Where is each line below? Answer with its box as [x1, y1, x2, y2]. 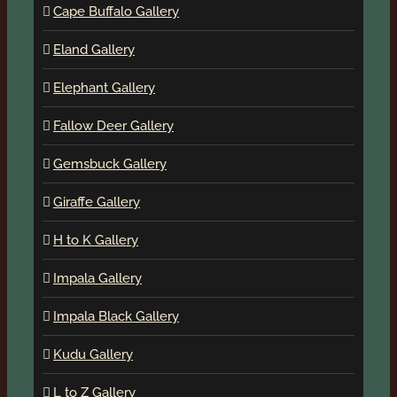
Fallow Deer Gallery [53, 117, 174, 134]
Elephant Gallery [53, 79, 155, 96]
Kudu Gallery [53, 346, 133, 362]
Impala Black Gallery [53, 307, 179, 324]
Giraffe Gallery [53, 193, 140, 210]
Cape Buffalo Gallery [53, 3, 179, 19]
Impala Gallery [53, 269, 142, 286]
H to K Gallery [53, 231, 138, 248]
